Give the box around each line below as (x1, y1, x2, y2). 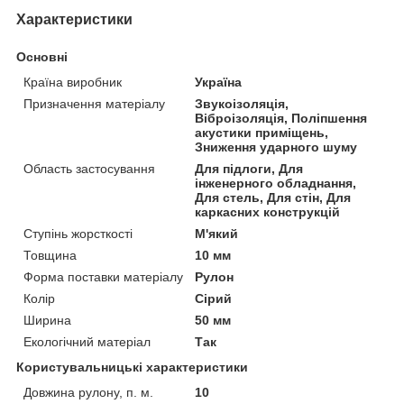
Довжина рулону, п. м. (23, 384, 153, 399)
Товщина (23, 247, 77, 262)
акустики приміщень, (195, 124, 329, 140)
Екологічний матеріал (23, 334, 151, 349)
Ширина (23, 312, 71, 327)
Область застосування (23, 161, 155, 176)
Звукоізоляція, (195, 96, 289, 111)
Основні (16, 49, 68, 64)
